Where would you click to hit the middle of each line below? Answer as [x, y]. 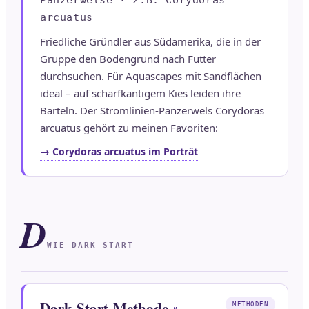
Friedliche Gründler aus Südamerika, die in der [150, 42]
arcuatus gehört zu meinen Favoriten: [129, 128]
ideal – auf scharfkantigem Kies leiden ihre [140, 93]
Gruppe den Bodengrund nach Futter [128, 59]
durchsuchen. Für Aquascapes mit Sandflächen [151, 76]
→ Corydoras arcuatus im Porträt [119, 152]
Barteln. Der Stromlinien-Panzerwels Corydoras [152, 111]
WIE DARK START [90, 246]
